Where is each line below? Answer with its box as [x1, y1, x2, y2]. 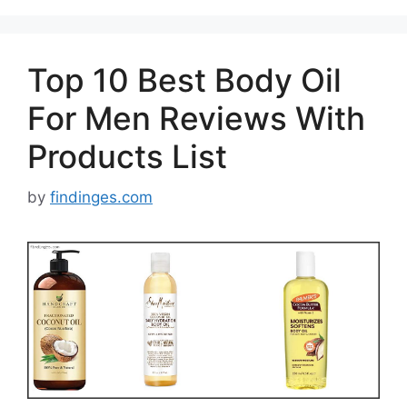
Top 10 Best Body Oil [27, 61, 342, 100]
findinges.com [50, 187, 153, 206]
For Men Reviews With [27, 99, 365, 138]
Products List [27, 137, 227, 176]
